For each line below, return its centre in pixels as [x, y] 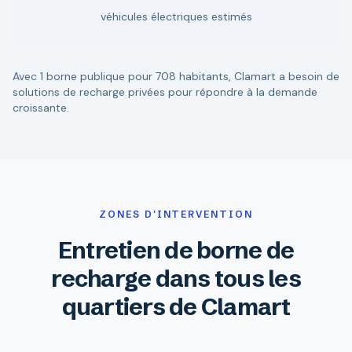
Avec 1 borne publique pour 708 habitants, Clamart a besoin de [176, 76]
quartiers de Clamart [176, 307]
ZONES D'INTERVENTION [176, 214]
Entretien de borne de [176, 250]
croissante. [41, 108]
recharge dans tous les [176, 279]
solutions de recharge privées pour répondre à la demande [165, 92]
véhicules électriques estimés [176, 16]
